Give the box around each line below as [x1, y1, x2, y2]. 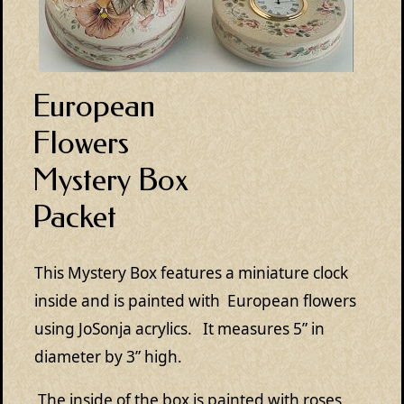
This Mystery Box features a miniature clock [34, 262, 348, 283]
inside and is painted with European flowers [34, 290, 356, 311]
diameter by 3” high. [34, 346, 186, 367]
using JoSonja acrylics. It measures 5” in [34, 318, 325, 339]
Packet [32, 197, 116, 235]
